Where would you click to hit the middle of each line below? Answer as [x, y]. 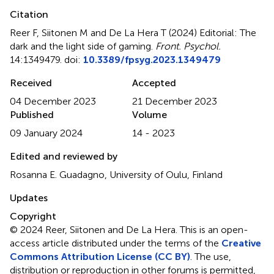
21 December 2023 [175, 101]
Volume [150, 114]
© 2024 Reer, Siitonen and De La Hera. [95, 229]
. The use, [211, 256]
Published [32, 114]
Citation [29, 14]
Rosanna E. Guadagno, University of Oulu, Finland [116, 174]
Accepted [154, 83]
